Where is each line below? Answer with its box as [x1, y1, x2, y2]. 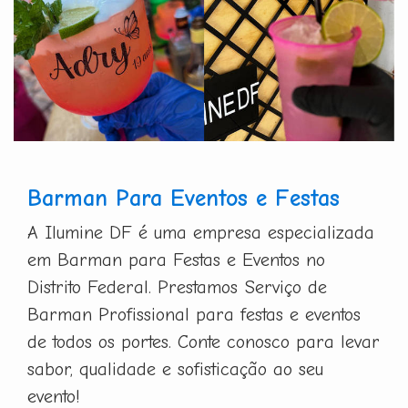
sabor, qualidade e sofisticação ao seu [27, 358, 323, 380]
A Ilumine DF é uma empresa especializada [27, 221, 374, 243]
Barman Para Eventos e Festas [27, 184, 340, 211]
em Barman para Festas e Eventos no [27, 249, 325, 270]
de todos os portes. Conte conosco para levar [27, 331, 380, 352]
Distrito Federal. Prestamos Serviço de [27, 276, 327, 298]
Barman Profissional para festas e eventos [27, 303, 361, 325]
